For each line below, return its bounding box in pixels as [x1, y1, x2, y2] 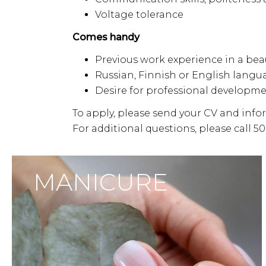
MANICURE [33, 167, 168, 197]
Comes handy [72, 31, 140, 43]
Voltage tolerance [95, 9, 183, 20]
